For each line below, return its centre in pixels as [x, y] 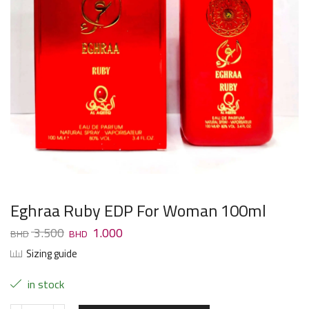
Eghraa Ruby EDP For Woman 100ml [138, 211]
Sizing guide [52, 254]
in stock [44, 285]
